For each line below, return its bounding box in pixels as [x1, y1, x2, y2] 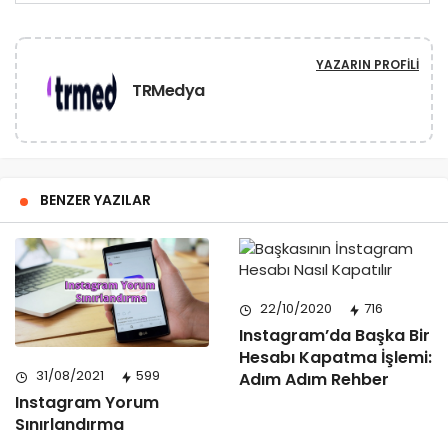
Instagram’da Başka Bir [239, 324, 430, 348]
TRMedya [132, 78, 205, 102]
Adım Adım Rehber [239, 368, 389, 392]
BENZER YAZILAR [40, 190, 151, 211]
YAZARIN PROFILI [316, 56, 419, 74]
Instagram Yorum [15, 391, 159, 415]
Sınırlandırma [15, 413, 124, 437]
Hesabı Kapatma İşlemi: [239, 346, 432, 370]
